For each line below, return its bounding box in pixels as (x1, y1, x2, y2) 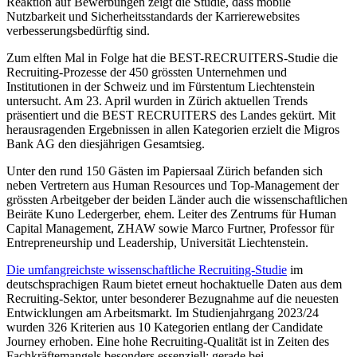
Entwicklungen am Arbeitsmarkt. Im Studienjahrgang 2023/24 (6, 305, 319, 320)
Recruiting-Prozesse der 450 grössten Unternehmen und (6, 65, 287, 79)
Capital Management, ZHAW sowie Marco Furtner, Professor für (6, 221, 334, 235)
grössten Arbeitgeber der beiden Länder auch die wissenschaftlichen (6, 192, 347, 206)
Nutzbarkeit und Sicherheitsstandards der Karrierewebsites (6, 9, 300, 23)
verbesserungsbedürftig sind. (6, 23, 150, 37)
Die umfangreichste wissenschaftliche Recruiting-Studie (6, 262, 287, 277)
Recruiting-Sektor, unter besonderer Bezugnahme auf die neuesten (6, 291, 339, 305)
